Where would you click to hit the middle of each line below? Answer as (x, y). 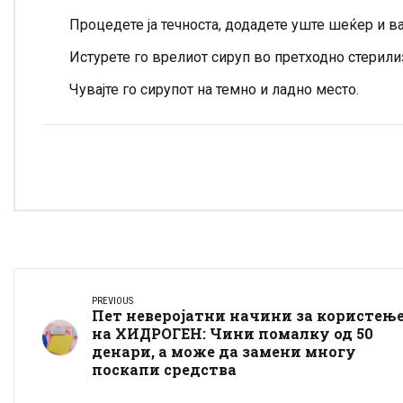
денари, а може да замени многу (224, 352)
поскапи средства (164, 370)
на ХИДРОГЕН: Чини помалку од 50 (233, 334)
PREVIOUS (112, 301)
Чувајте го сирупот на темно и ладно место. (214, 90)
